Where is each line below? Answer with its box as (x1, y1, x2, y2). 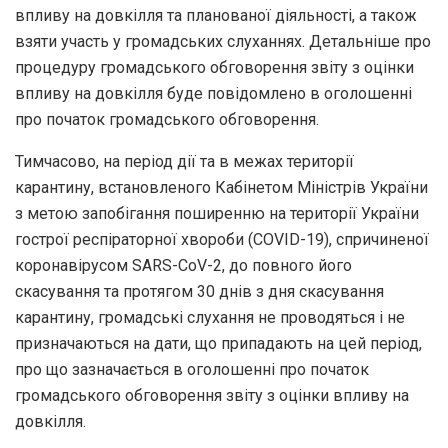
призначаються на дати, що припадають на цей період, (15, 333, 422, 353)
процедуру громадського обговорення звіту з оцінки (15, 57, 414, 77)
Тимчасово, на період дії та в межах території (15, 151, 354, 171)
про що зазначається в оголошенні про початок (15, 359, 369, 379)
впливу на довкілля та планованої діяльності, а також (15, 5, 417, 25)
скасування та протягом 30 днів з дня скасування (15, 281, 384, 301)
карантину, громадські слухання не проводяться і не (15, 307, 405, 327)
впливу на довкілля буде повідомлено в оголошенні (15, 83, 412, 103)
